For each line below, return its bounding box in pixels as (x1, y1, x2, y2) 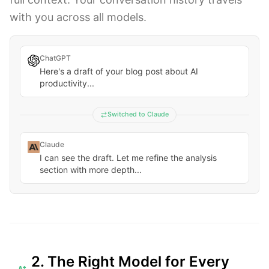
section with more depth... (40, 165, 142, 175)
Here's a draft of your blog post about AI (40, 66, 198, 76)
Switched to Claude (107, 110, 169, 118)
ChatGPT (40, 53, 71, 62)
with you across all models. (10, 11, 147, 23)
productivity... (40, 78, 94, 88)
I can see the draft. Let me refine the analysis (40, 153, 217, 163)
